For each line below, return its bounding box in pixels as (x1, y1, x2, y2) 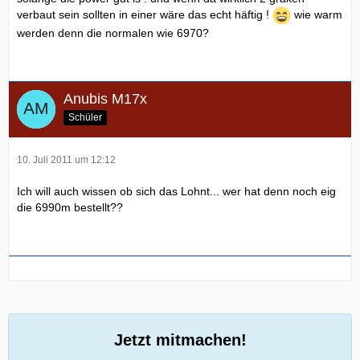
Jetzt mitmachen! (113, 330, 247, 349)
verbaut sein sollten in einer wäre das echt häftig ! (17, 7, 272, 21)
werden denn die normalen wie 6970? (17, 26, 209, 39)
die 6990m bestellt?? (17, 200, 123, 214)
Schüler (68, 111, 102, 123)
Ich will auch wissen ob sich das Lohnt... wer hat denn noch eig (17, 184, 336, 198)
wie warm (291, 7, 342, 21)
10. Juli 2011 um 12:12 (17, 153, 116, 166)
